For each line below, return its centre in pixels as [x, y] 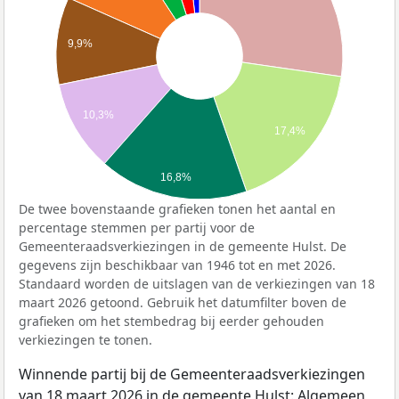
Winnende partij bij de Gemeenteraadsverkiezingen [192, 374]
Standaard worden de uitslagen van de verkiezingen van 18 [197, 283]
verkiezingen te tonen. [85, 339]
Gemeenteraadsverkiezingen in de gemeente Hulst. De [183, 246]
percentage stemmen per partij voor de [137, 227]
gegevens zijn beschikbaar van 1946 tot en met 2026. [177, 265]
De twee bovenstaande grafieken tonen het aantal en [177, 208]
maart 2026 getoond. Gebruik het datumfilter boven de [183, 302]
